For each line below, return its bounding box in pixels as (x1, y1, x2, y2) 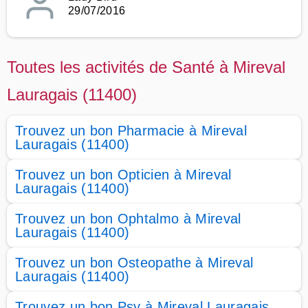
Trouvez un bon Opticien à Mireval (15, 167, 232, 182)
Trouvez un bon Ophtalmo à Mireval (15, 211, 241, 226)
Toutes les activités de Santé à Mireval (7, 58, 285, 76)
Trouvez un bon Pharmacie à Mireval (15, 123, 247, 138)
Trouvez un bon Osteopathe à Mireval (15, 255, 254, 270)
